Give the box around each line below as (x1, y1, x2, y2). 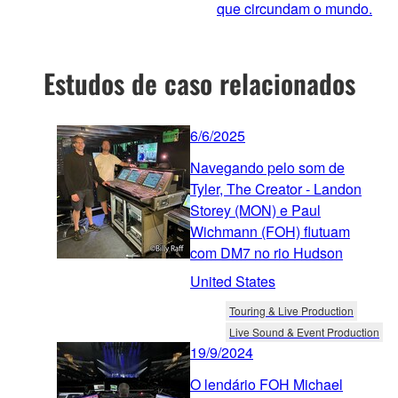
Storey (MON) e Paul (190, 199, 321, 220)
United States (190, 270, 275, 291)
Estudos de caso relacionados (43, 62, 355, 103)
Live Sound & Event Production (229, 323, 379, 339)
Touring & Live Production (229, 302, 354, 318)
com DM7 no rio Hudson (190, 242, 343, 263)
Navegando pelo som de (190, 156, 345, 178)
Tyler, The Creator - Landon (190, 178, 362, 199)
